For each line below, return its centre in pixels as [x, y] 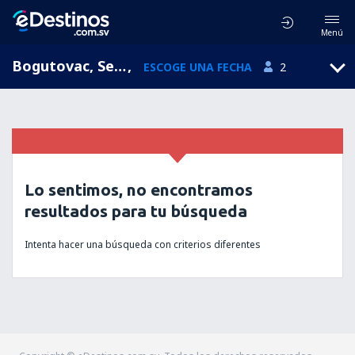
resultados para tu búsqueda [136, 211]
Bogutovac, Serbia [120, 66]
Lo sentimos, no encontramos [139, 189]
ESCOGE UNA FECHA [198, 67]
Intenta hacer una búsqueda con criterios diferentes [143, 244]
